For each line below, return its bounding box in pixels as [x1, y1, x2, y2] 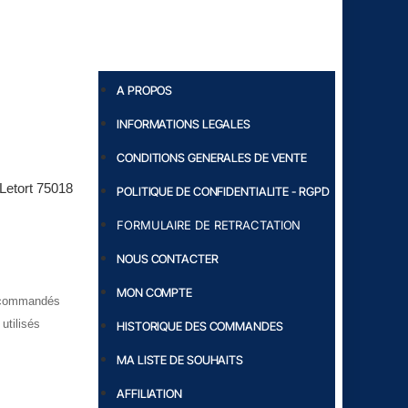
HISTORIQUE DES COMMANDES [117, 319, 283, 333]
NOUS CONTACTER [117, 251, 219, 266]
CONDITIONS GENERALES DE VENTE [117, 150, 308, 165]
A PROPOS [117, 83, 173, 97]
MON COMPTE [117, 285, 192, 300]
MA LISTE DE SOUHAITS [117, 352, 243, 367]
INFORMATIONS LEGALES [117, 117, 250, 131]
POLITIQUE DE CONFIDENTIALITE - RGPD [117, 184, 330, 199]
